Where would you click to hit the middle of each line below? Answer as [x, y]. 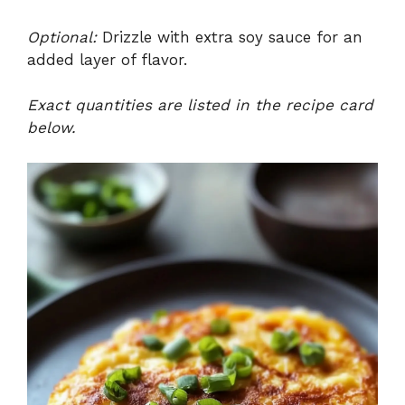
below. [52, 128]
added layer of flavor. [107, 59]
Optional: [62, 37]
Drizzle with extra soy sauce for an [230, 37]
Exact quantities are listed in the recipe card [200, 105]
